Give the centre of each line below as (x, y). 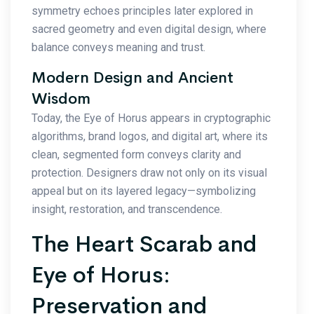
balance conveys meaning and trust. (118, 47)
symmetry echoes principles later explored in (142, 11)
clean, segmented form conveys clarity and (136, 154)
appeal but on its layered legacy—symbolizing (144, 191)
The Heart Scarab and (144, 244)
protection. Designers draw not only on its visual (149, 172)
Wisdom (61, 98)
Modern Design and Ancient (132, 77)
